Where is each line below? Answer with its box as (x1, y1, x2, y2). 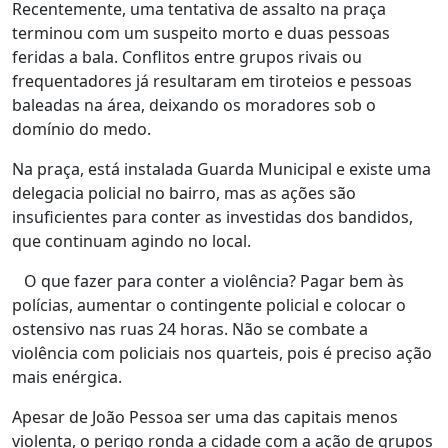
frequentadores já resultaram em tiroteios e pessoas (12, 69, 412, 92)
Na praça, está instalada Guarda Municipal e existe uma (12, 157, 431, 180)
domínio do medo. (12, 117, 151, 140)
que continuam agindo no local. (12, 229, 251, 252)
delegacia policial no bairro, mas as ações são (12, 181, 356, 204)
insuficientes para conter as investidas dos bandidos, (12, 205, 413, 228)
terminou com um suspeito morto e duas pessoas (12, 21, 390, 44)
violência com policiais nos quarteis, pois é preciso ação (12, 341, 432, 364)
